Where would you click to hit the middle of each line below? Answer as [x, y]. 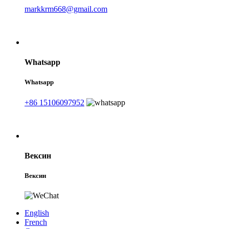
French [36, 222]
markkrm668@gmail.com [66, 9]
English [37, 213]
